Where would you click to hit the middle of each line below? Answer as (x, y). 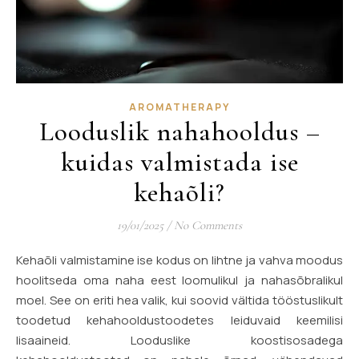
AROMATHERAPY (179, 107)
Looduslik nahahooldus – (179, 131)
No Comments (208, 225)
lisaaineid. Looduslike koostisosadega (179, 340)
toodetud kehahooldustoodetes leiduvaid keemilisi (179, 320)
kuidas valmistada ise (179, 162)
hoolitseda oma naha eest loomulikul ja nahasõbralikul (179, 280)
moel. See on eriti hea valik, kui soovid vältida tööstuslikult (179, 300)
